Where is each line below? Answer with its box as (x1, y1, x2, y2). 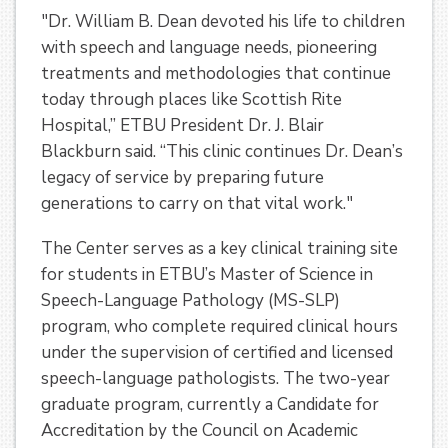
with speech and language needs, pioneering (41, 36, 377, 60)
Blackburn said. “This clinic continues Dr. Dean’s (41, 140, 403, 164)
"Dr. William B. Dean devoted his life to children (41, 10, 405, 34)
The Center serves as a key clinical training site (41, 237, 398, 261)
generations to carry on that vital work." (41, 192, 353, 216)
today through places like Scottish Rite (41, 88, 342, 112)
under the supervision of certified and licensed (41, 341, 393, 365)
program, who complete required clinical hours (41, 315, 398, 339)
